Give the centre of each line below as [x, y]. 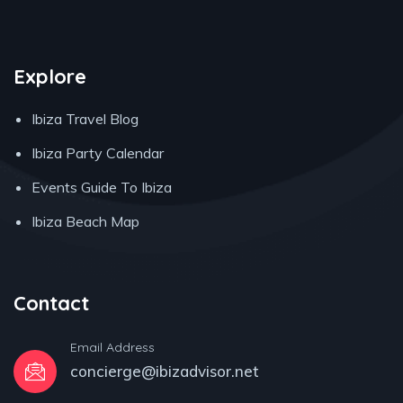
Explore [50, 77]
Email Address [112, 348]
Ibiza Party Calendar [98, 153]
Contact [51, 304]
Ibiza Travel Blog [85, 119]
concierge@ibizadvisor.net [165, 372]
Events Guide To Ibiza [102, 188]
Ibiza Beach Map [85, 222]
